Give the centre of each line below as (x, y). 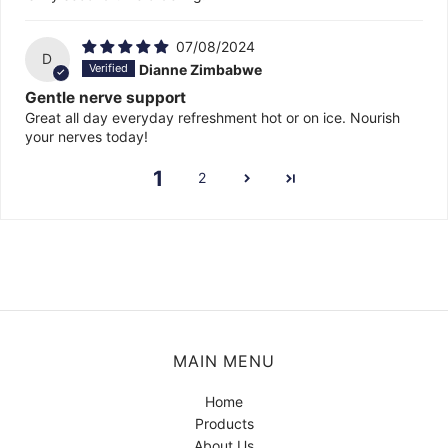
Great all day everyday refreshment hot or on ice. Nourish (212, 117)
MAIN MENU (224, 360)
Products (224, 423)
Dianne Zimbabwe (200, 69)
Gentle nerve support (105, 97)
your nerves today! (86, 136)
